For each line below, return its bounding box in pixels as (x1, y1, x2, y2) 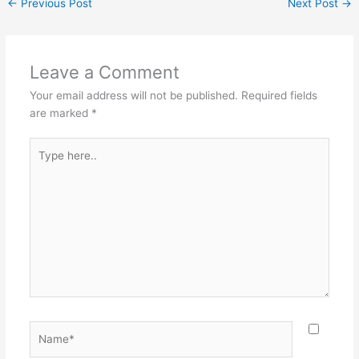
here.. (28, 157, 58, 171)
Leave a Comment (29, 61, 179, 83)
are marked (29, 106, 91, 119)
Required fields (240, 88, 317, 102)
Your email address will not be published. (29, 88, 238, 102)
